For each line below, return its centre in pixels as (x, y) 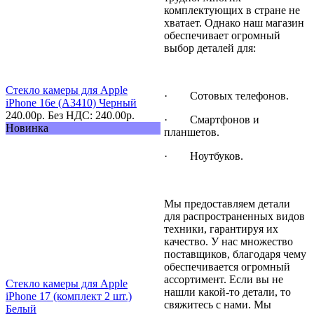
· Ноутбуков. (205, 156)
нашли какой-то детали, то (227, 292)
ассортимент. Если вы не (224, 279)
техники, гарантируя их (221, 228)
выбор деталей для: (211, 48)
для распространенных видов (234, 216)
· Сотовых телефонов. (228, 95)
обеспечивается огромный (227, 266)
